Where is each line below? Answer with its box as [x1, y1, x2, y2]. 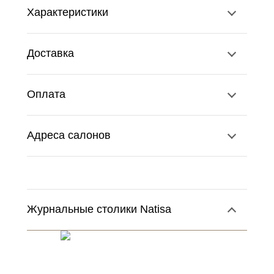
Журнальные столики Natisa [27, 203, 171, 215]
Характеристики [27, 6, 108, 18]
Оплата [27, 88, 65, 100]
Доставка [27, 47, 74, 59]
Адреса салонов [27, 129, 111, 141]
